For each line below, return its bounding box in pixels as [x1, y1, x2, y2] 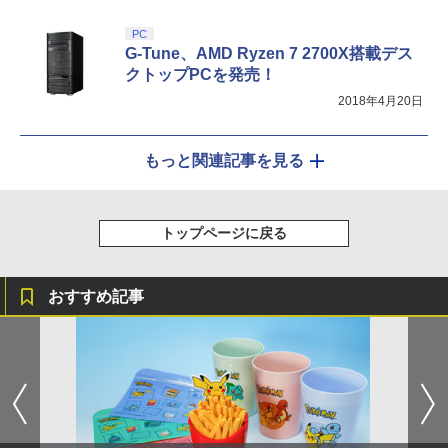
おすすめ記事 [48, 287, 144, 305]
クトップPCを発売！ [125, 65, 276, 83]
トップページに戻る [161, 224, 287, 241]
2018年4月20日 [338, 93, 423, 108]
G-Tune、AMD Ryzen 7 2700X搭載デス [125, 44, 413, 62]
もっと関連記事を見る [144, 151, 304, 169]
